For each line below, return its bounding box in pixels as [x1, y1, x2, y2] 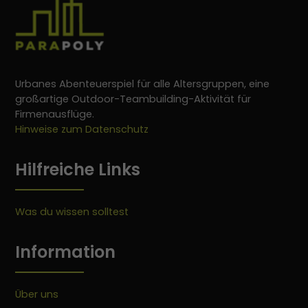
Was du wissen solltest [15, 205, 129, 219]
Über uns [15, 287, 59, 302]
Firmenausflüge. [15, 107, 95, 122]
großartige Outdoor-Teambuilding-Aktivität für [15, 92, 252, 107]
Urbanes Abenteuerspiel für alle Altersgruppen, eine [15, 77, 270, 91]
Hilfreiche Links [15, 158, 141, 181]
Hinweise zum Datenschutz [15, 122, 149, 137]
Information [15, 241, 116, 264]
